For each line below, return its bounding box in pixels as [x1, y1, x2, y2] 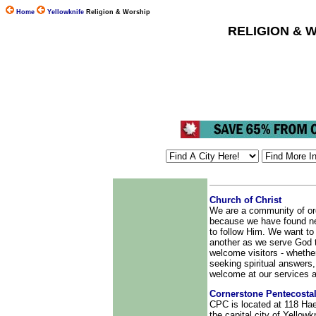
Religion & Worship [86, 8, 150, 16]
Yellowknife [47, 8, 84, 16]
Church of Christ [209, 195, 281, 206]
